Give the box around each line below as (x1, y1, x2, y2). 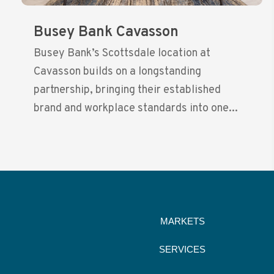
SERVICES (159, 244, 206, 255)
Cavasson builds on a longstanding (34, 65, 201, 80)
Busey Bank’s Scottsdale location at (34, 46, 210, 61)
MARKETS (160, 216, 205, 227)
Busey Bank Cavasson (34, 23, 179, 42)
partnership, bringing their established (34, 83, 221, 98)
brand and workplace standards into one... (34, 102, 238, 116)
